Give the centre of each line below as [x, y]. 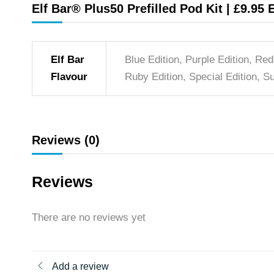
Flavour [69, 77]
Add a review [80, 266]
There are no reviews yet [89, 218]
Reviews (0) [66, 140]
